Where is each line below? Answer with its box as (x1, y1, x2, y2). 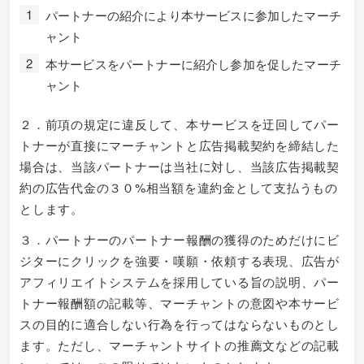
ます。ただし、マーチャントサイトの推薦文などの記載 (19, 336, 340, 353)
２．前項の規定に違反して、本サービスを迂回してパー (19, 115, 340, 132)
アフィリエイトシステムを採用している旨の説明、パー (19, 273, 340, 290)
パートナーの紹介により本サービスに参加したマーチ (45, 6, 341, 24)
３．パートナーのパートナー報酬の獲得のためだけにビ (19, 231, 340, 248)
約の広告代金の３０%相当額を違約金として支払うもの (19, 179, 338, 196)
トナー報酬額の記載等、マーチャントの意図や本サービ (19, 294, 340, 311)
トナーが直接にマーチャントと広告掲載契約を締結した (19, 136, 340, 154)
